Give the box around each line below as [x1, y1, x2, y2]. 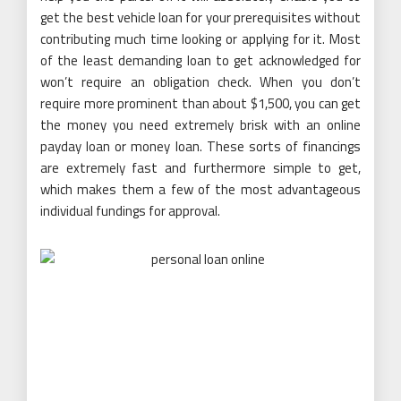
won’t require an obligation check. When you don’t [40, 71, 361, 92]
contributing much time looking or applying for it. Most [40, 28, 361, 49]
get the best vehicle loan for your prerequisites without [40, 6, 361, 28]
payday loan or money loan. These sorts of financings [40, 135, 361, 157]
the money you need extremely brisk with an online [40, 114, 361, 135]
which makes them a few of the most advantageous [40, 178, 361, 200]
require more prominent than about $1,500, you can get [40, 92, 361, 114]
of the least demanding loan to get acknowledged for [40, 49, 361, 71]
